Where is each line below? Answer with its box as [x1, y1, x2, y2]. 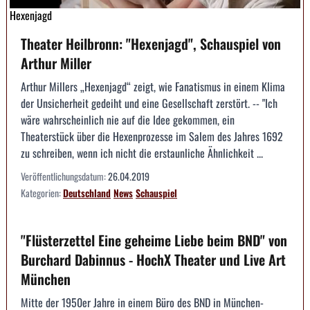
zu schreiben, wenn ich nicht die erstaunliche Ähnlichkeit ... [21, 145, 263, 162]
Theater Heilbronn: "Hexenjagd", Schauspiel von [21, 33, 281, 55]
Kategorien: [21, 185, 63, 201]
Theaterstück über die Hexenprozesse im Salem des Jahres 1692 [21, 128, 283, 145]
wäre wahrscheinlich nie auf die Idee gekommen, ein [21, 111, 235, 129]
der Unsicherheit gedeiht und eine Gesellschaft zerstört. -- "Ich [21, 95, 277, 112]
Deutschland [63, 185, 111, 201]
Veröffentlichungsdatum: [21, 169, 108, 184]
